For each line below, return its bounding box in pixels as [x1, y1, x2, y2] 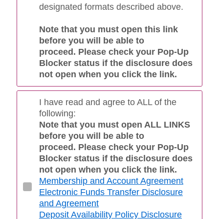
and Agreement [39, 198, 99, 208]
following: [39, 108, 76, 118]
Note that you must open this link [39, 24, 178, 34]
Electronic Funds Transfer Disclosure [39, 187, 183, 197]
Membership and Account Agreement [39, 175, 183, 186]
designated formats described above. [39, 1, 186, 12]
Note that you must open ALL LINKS [39, 119, 190, 130]
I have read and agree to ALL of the [39, 97, 176, 107]
